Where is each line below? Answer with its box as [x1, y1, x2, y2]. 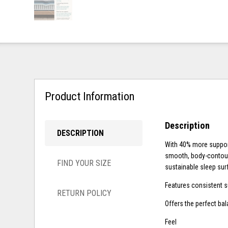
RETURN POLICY [57, 188, 112, 198]
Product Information [45, 89, 135, 103]
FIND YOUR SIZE [57, 158, 111, 168]
